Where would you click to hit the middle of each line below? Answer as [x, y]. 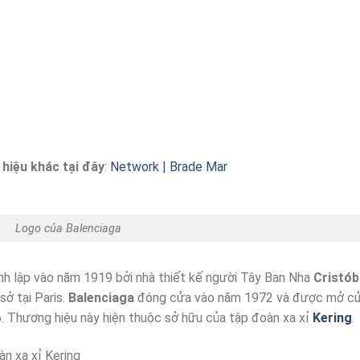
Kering [332, 318]
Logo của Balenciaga [69, 228]
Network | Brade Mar [168, 166]
